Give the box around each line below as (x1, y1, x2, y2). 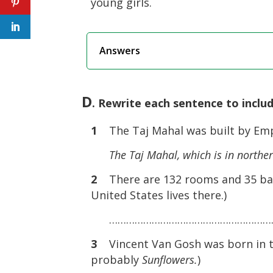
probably (91, 252, 143, 267)
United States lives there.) (91, 188, 227, 202)
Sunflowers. (142, 252, 198, 267)
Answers (99, 44, 141, 57)
